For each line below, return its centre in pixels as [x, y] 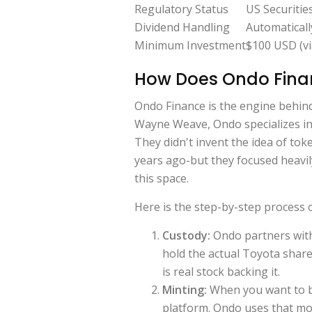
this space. [162, 178]
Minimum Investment [190, 46]
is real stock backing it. [221, 271]
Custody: [186, 235]
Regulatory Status [181, 9]
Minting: [185, 289]
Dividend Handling [182, 28]
